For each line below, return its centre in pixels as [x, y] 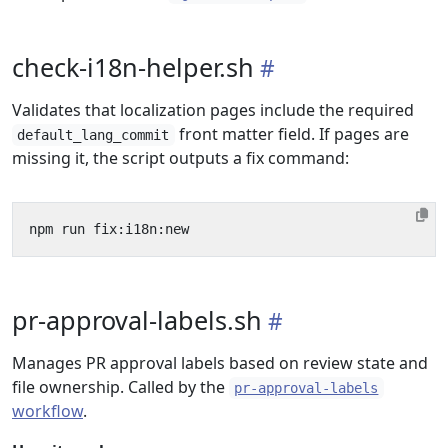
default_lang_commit [93, 135]
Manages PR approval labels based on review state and [220, 363]
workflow [47, 411]
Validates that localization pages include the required [213, 110]
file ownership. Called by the [120, 387]
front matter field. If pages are [291, 134]
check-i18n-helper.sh [133, 67]
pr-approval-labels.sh [137, 320]
